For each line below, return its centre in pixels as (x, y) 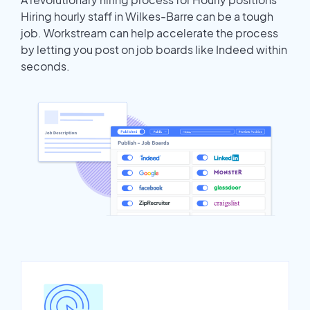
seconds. (45, 66)
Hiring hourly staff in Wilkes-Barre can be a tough (147, 16)
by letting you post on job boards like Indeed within (154, 49)
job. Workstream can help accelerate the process (149, 33)
